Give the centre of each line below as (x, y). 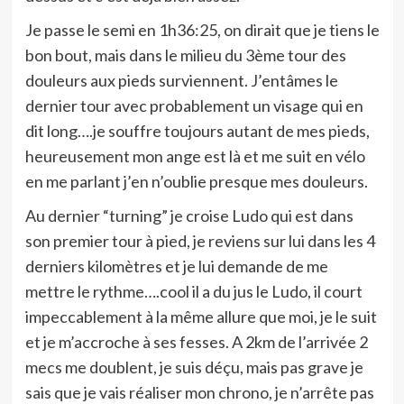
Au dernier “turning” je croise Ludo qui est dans (189, 216)
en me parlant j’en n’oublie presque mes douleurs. (196, 181)
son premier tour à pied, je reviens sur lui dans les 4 (200, 241)
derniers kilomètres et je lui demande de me (176, 266)
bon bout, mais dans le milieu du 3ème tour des (185, 55)
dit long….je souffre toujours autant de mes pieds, (197, 131)
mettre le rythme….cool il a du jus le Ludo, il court (193, 291)
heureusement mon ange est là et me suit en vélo (195, 156)
